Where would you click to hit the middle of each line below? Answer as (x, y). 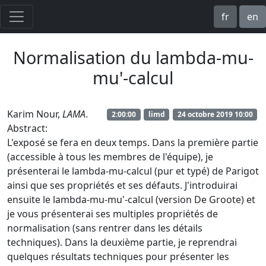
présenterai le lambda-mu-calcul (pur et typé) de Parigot (133, 171)
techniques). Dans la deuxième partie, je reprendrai (122, 242)
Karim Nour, (35, 114)
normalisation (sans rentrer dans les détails (105, 228)
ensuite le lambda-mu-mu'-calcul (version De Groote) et (131, 199)
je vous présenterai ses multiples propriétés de (113, 214)
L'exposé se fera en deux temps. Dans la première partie (133, 142)
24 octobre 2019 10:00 (215, 114)
